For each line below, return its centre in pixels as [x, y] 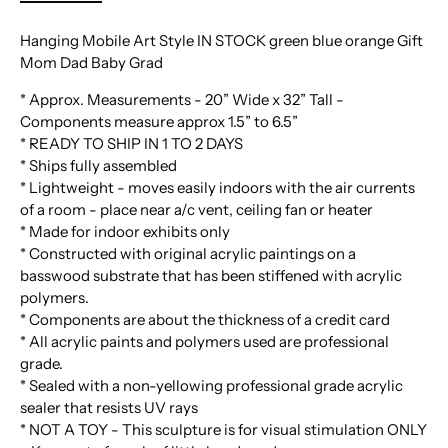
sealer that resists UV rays [109, 407]
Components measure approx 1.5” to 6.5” [159, 121]
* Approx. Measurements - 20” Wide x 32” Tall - [182, 99]
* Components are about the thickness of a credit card [205, 319]
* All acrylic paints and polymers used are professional [204, 341]
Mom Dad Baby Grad [91, 62]
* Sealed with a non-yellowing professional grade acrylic [211, 385]
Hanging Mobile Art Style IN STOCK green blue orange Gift [221, 40]
